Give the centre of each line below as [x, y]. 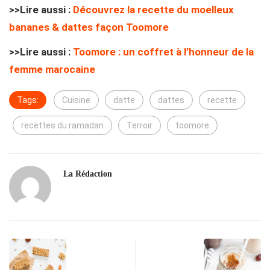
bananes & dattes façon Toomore [89, 27]
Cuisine [76, 100]
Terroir [140, 125]
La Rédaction [88, 174]
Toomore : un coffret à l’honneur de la [163, 52]
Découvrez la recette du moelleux [153, 9]
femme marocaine [52, 69]
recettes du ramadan [62, 125]
